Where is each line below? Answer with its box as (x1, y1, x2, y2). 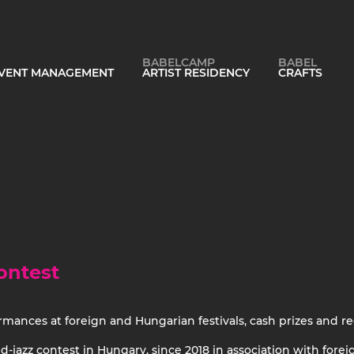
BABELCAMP (142, 55, 215, 70)
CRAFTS (278, 66, 322, 80)
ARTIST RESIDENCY (142, 66, 250, 80)
